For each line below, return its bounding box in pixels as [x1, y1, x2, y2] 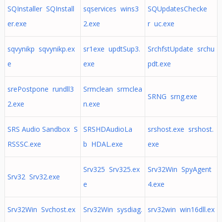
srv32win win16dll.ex [147, 205, 215, 214]
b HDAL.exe [83, 139, 123, 149]
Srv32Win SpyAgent [147, 165, 212, 174]
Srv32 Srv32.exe [7, 172, 60, 181]
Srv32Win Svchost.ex [7, 205, 75, 214]
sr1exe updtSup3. [83, 44, 140, 54]
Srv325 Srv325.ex [83, 165, 140, 174]
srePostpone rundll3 [7, 84, 74, 94]
